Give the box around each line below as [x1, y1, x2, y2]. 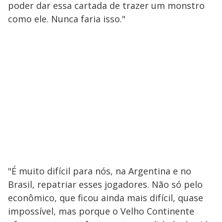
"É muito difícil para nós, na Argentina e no [8, 165, 191, 177]
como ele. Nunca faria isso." [8, 12, 125, 25]
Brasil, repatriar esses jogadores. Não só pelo [8, 178, 203, 190]
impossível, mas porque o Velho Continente [8, 205, 194, 217]
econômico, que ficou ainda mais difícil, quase [8, 191, 203, 204]
